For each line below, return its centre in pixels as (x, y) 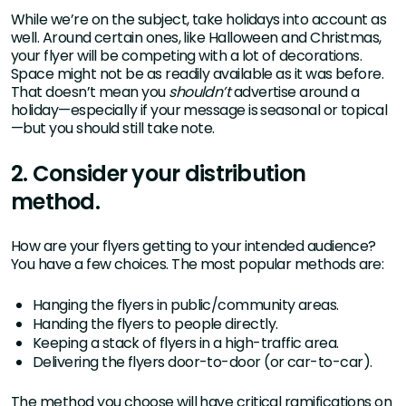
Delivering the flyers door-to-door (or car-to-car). (203, 362)
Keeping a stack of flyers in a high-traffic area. (186, 343)
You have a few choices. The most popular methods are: (198, 265)
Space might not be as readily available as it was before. (198, 74)
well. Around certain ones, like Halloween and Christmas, (196, 38)
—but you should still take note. (113, 129)
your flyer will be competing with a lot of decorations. (187, 56)
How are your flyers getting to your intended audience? (193, 246)
